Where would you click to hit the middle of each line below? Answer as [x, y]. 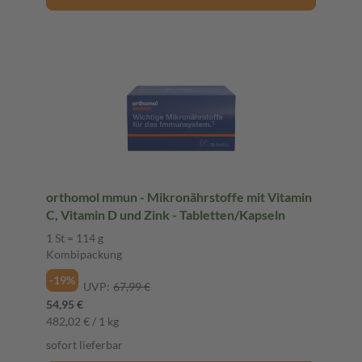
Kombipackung [84, 254]
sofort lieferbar [84, 344]
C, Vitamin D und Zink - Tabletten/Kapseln [166, 214]
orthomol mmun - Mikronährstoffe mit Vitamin [179, 196]
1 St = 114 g [75, 238]
